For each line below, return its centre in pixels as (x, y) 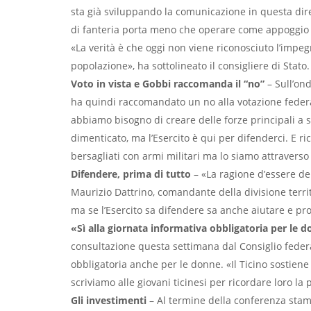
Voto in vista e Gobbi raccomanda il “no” (168, 84)
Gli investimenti (109, 300)
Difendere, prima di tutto (131, 174)
